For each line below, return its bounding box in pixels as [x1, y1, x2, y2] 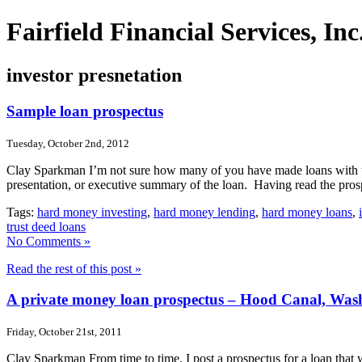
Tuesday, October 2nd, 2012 [6, 137, 129, 149]
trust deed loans [6, 219, 86, 234]
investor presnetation [6, 64, 182, 86]
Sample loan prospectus [6, 102, 163, 120]
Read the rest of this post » [6, 261, 141, 276]
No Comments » [6, 234, 90, 248]
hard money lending [154, 204, 255, 219]
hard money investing [37, 204, 147, 219]
